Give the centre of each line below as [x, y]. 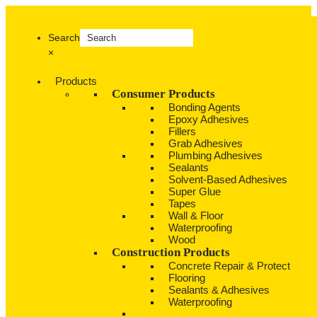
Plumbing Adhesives [215, 155]
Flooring [187, 278]
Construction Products [171, 252]
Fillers [182, 131]
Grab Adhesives [206, 143]
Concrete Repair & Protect [229, 266]
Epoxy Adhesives [209, 119]
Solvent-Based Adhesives [228, 179]
